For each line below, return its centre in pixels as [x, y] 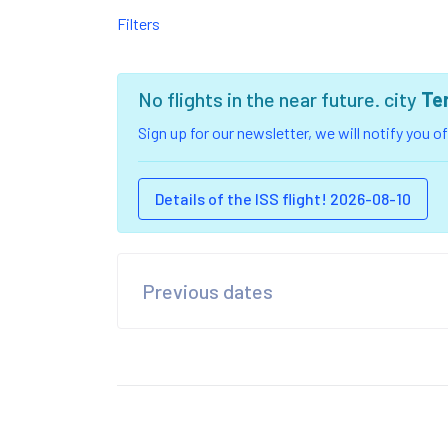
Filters [138, 23]
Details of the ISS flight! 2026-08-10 [283, 198]
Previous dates [207, 290]
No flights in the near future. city [279, 98]
